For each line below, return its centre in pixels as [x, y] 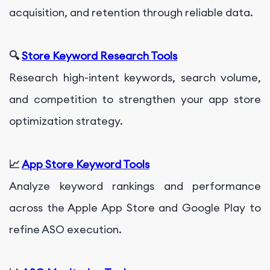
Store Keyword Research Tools [99, 56]
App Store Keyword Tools [86, 165]
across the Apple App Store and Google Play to [135, 208]
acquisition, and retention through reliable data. [131, 13]
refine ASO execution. [65, 230]
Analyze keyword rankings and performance [135, 186]
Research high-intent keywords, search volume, [135, 78]
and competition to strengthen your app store [135, 99]
